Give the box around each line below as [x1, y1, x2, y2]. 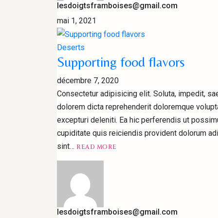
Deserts [57, 43, 85, 53]
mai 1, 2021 [57, 16, 96, 26]
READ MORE [76, 143, 117, 151]
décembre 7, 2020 [57, 76, 119, 86]
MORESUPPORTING [116, 150, 180, 158]
